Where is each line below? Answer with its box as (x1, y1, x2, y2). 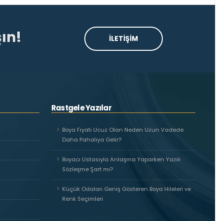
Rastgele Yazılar (51, 103, 111, 113)
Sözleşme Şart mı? (62, 165, 113, 173)
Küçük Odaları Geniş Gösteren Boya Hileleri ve (62, 185, 191, 193)
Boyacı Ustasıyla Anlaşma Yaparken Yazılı (62, 155, 181, 163)
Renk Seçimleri (62, 195, 103, 203)
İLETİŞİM (109, 34, 138, 43)
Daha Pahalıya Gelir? (62, 136, 121, 144)
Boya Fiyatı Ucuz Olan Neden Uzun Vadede (62, 126, 184, 134)
